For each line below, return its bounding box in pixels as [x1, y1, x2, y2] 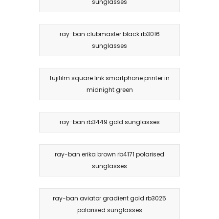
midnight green [86, 85, 133, 94]
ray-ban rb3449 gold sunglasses [59, 117, 160, 126]
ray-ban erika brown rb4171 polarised [55, 150, 164, 158]
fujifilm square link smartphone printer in [49, 73, 170, 82]
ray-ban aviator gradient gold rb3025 [53, 194, 166, 202]
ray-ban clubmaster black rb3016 [59, 29, 160, 38]
